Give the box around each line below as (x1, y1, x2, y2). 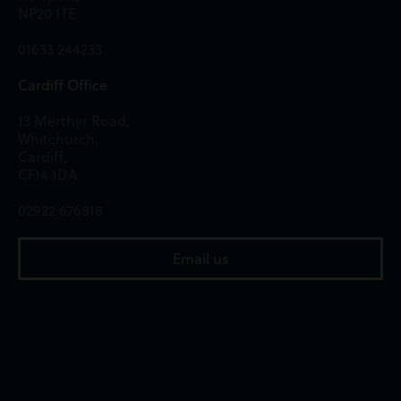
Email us (173, 248, 228, 269)
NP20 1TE (18, 3, 76, 23)
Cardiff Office (18, 74, 107, 95)
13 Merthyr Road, (18, 110, 130, 131)
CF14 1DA (18, 164, 77, 184)
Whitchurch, (18, 128, 98, 149)
